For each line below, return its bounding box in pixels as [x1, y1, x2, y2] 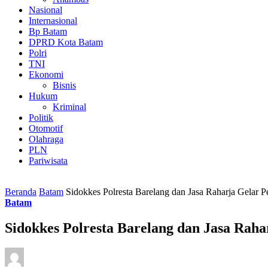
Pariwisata [29, 155, 68, 166]
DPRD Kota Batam [29, 36, 103, 47]
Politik [29, 112, 53, 123]
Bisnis [53, 80, 76, 90]
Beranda [5, 186, 36, 197]
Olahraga [29, 133, 63, 144]
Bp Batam [29, 26, 67, 36]
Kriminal [53, 101, 86, 112]
